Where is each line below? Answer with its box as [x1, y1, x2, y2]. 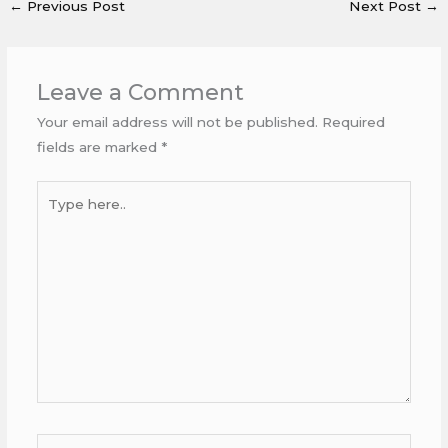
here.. [35, 208, 74, 225]
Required [321, 114, 385, 131]
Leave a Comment [36, 79, 244, 106]
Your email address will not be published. [36, 114, 318, 131]
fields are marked [36, 139, 161, 156]
